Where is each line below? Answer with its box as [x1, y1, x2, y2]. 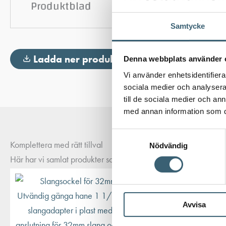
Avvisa [182, 200, 206, 209]
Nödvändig [149, 141, 188, 150]
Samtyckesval [111, 130, 160, 139]
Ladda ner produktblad [33, 52, 139, 66]
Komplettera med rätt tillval [10, 139, 103, 151]
